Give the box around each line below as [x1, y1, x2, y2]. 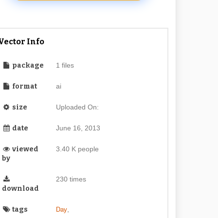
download [2, 184, 39, 193]
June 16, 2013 [55, 124, 100, 132]
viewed [11, 145, 39, 153]
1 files [55, 61, 74, 69]
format [11, 82, 37, 91]
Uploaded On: [55, 103, 99, 111]
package [11, 61, 44, 70]
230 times [55, 175, 86, 183]
